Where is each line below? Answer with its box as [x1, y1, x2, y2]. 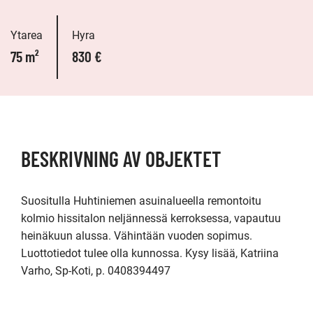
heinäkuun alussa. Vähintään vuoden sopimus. [21, 229, 252, 242]
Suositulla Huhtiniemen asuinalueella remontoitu [21, 194, 261, 208]
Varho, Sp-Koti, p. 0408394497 [21, 264, 170, 277]
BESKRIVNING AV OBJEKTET [21, 146, 221, 171]
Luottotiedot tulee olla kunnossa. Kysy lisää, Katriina [21, 247, 279, 260]
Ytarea [10, 29, 43, 42]
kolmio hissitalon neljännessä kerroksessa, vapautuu [21, 212, 281, 225]
